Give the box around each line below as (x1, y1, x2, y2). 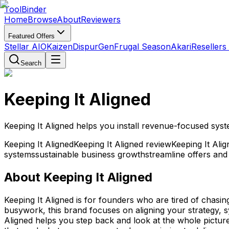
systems (4, 149, 35, 159)
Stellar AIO (4, 41, 47, 52)
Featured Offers (8, 32, 55, 40)
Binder (21, 4, 47, 14)
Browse (28, 14, 57, 25)
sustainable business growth (35, 149, 145, 159)
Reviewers (81, 14, 121, 25)
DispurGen (73, 41, 114, 52)
